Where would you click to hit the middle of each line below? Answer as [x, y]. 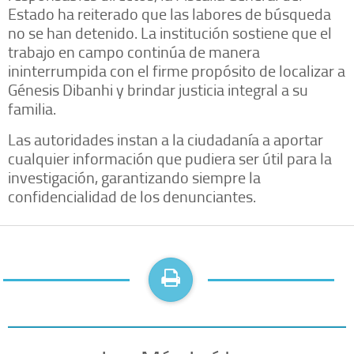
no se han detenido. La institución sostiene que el [170, 32]
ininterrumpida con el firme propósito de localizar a [177, 70]
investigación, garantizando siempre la [134, 177]
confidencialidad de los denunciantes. [132, 196]
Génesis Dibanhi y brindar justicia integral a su [158, 89]
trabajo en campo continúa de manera [134, 51]
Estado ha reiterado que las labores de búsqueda [169, 13]
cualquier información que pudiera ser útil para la [170, 158]
